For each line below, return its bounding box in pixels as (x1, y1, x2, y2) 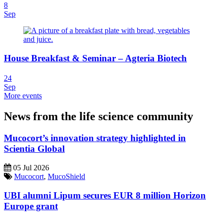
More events (4, 91, 42, 100)
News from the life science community (4, 110, 193, 123)
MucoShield (48, 172, 85, 181)
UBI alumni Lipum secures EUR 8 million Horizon (4, 190, 206, 200)
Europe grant (4, 200, 58, 211)
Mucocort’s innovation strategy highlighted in (4, 133, 186, 144)
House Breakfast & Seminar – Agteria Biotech (4, 53, 187, 64)
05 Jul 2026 (11, 163, 49, 172)
